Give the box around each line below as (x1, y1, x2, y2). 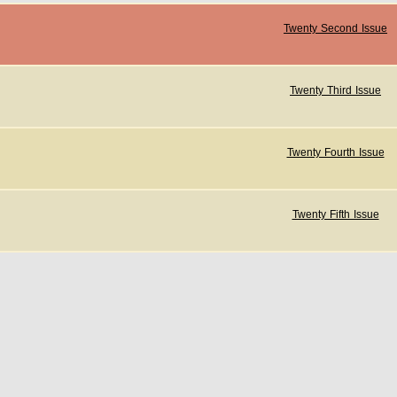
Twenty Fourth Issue (286, 143, 385, 162)
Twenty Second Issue (284, 19, 388, 38)
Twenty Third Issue (290, 81, 382, 100)
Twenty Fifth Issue (292, 205, 379, 224)
